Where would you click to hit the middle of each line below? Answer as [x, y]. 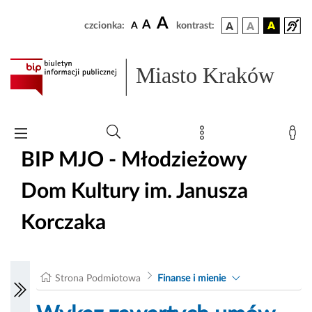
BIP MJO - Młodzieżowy [134, 160]
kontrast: [195, 26]
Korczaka [63, 223]
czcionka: [104, 26]
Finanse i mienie [191, 279]
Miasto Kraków [205, 76]
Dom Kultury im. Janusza [134, 191]
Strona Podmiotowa [98, 279]
